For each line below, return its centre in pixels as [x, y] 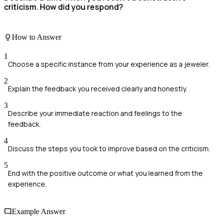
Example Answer [39, 211]
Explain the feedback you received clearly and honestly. [97, 89]
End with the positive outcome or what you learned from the [105, 173]
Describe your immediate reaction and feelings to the [95, 113]
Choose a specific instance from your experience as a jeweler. [109, 64]
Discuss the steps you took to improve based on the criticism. [109, 149]
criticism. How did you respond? [64, 7]
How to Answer [37, 37]
